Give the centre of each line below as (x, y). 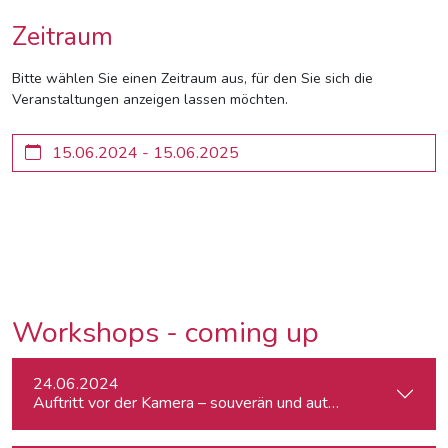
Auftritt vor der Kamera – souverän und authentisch (209, 403)
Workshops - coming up (165, 332)
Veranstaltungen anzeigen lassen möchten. (150, 99)
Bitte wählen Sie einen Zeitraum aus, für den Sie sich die (192, 78)
